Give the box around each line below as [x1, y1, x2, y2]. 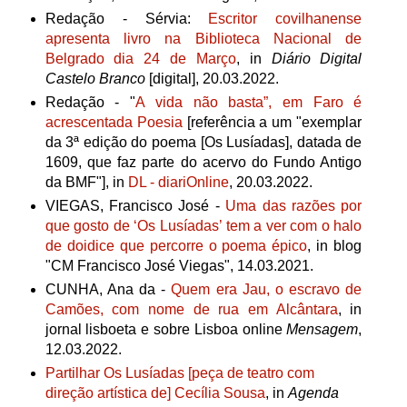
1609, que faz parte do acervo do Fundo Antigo [45, 154, 362, 171]
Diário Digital [271, 51, 362, 67]
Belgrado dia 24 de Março [45, 51, 236, 67]
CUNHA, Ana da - [45, 282, 172, 298]
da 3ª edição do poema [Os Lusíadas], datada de [45, 134, 362, 151]
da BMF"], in [45, 174, 128, 191]
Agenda [287, 385, 339, 402]
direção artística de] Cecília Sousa [45, 385, 265, 402]
